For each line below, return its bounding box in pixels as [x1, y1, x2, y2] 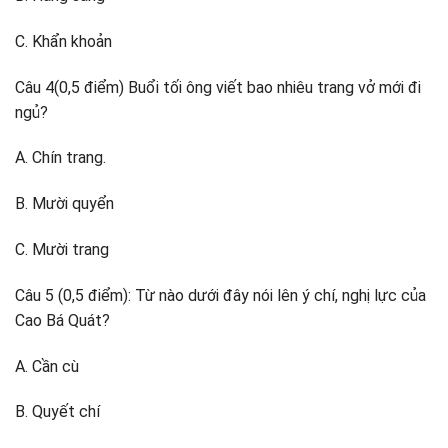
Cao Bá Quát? [15, 310, 110, 330]
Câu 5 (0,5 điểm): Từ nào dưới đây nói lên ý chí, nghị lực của [15, 285, 426, 305]
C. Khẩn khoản [15, 31, 112, 51]
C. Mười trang [15, 240, 109, 260]
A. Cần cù [15, 356, 79, 376]
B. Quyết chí [15, 402, 100, 422]
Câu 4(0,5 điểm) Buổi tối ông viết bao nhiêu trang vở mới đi [15, 77, 421, 97]
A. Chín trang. [15, 148, 106, 168]
